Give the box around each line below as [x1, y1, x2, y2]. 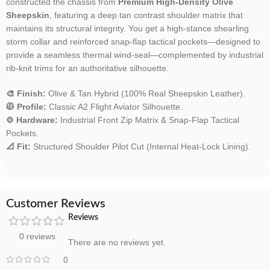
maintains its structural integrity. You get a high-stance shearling [6, 24, 249, 34]
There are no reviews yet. [68, 237, 166, 248]
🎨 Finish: [6, 89, 46, 99]
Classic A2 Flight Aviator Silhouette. [46, 102, 183, 112]
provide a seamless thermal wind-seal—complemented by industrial [6, 50, 263, 60]
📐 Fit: [6, 142, 31, 152]
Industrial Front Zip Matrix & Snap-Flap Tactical [58, 115, 239, 125]
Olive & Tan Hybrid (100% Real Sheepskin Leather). [46, 89, 245, 99]
